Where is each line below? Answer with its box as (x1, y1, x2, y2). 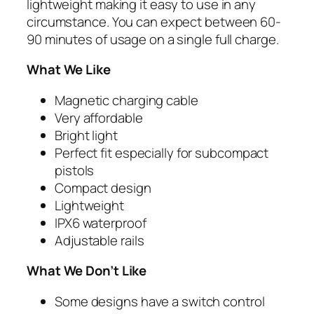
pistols (55, 161, 95, 179)
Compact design (55, 178, 151, 197)
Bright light (55, 125, 118, 144)
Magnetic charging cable (55, 90, 198, 109)
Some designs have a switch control (55, 292, 265, 310)
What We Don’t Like (27, 261, 147, 280)
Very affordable (55, 108, 143, 127)
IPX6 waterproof (55, 213, 146, 232)
